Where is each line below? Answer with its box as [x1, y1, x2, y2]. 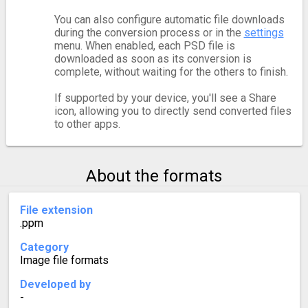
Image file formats [19, 253, 109, 267]
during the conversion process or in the [54, 25, 244, 39]
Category [19, 240, 69, 254]
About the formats [86, 166, 222, 186]
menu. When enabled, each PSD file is [54, 38, 235, 52]
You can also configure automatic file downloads [54, 12, 285, 26]
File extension [19, 203, 93, 217]
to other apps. [54, 117, 120, 131]
